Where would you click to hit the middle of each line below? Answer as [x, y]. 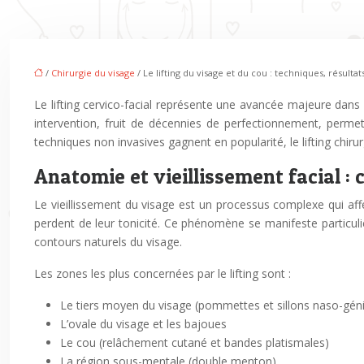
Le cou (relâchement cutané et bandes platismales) [195, 342]
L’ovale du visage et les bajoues [143, 324]
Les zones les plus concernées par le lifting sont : [162, 273]
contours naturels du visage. [108, 242]
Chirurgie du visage [93, 73]
